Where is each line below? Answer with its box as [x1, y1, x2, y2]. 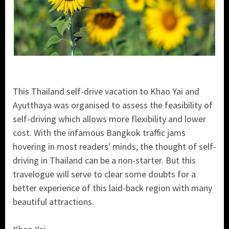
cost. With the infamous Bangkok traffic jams [13, 126, 186, 139]
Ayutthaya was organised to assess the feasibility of [13, 99, 213, 111]
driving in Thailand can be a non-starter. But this [13, 154, 196, 166]
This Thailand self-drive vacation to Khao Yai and [13, 85, 199, 97]
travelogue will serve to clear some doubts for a [13, 168, 196, 180]
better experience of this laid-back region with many [13, 181, 212, 194]
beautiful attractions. [13, 195, 94, 208]
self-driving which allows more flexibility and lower [13, 112, 206, 125]
